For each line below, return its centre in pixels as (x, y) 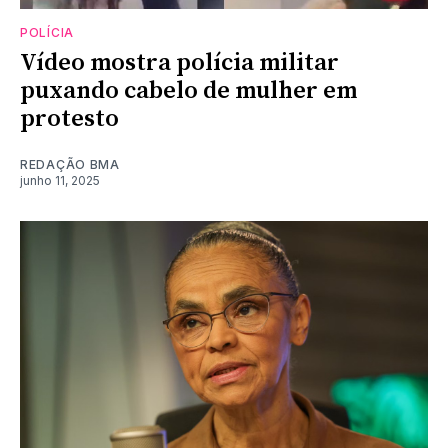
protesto (69, 118)
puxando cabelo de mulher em (188, 90)
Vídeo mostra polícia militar (179, 62)
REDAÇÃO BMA (70, 164)
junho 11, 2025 (60, 180)
